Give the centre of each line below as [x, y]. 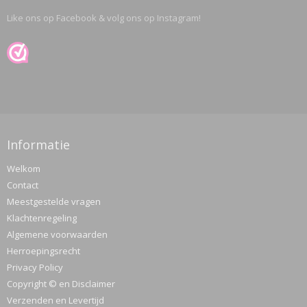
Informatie [38, 144]
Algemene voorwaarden [57, 234]
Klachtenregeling [42, 218]
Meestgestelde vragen [54, 201]
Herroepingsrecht [44, 250]
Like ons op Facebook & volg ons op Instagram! [104, 17]
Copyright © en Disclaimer [61, 283]
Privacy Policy [35, 267]
